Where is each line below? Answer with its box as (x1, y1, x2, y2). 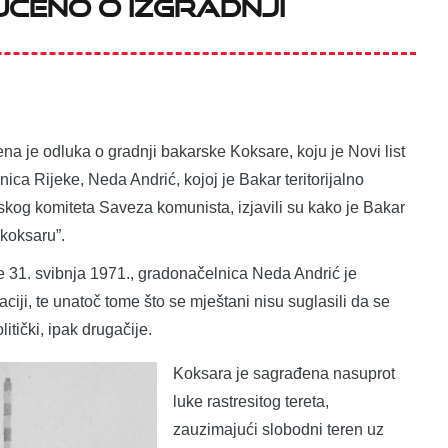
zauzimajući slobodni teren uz (173, 420, 384, 438)
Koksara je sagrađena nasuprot (173, 364, 395, 382)
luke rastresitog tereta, (173, 392, 329, 410)
